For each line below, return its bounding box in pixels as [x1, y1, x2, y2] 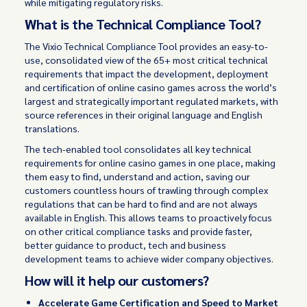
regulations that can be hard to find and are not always [25, 197, 258, 210]
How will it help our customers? [25, 271, 209, 289]
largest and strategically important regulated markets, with [25, 95, 279, 107]
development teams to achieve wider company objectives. [25, 252, 274, 265]
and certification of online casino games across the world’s [25, 81, 278, 93]
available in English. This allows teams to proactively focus [25, 211, 273, 223]
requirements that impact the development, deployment [25, 67, 269, 79]
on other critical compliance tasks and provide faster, [25, 225, 253, 237]
